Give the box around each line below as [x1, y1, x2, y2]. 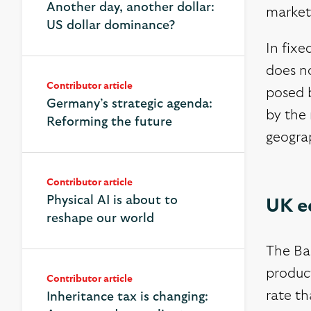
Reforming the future [47, 116, 172, 128]
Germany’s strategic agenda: [47, 98, 212, 110]
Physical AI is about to [47, 194, 178, 207]
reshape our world [47, 212, 154, 225]
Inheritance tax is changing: [47, 291, 208, 303]
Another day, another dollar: [47, 1, 215, 14]
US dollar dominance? [47, 19, 175, 32]
